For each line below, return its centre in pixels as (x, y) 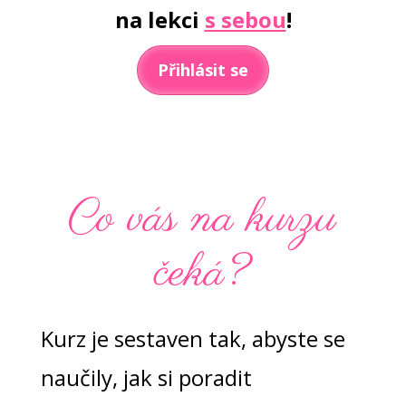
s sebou (245, 19)
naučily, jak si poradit (146, 378)
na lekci (159, 19)
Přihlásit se (203, 69)
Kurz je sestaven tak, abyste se (193, 339)
